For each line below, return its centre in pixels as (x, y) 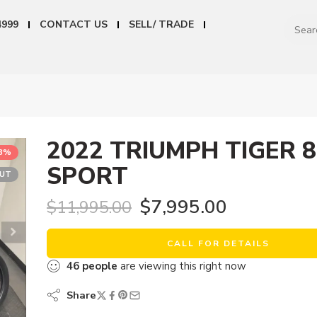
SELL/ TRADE (161, 24)
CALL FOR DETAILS (218, 244)
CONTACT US (73, 24)
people (100, 266)
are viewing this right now (182, 266)
